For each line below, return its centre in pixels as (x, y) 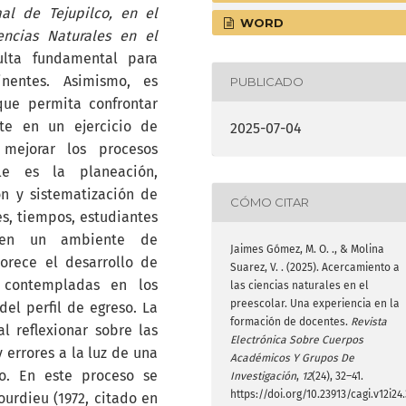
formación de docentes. (290, 321)
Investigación (263, 376)
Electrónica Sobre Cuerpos (297, 339)
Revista (369, 321)
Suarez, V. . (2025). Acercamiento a (315, 267)
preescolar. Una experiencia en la (315, 303)
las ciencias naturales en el (300, 285)
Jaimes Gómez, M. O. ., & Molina (307, 249)
